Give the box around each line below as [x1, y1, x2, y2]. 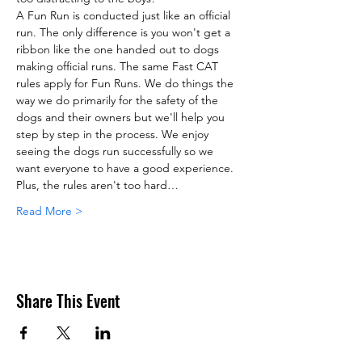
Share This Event [16, 288, 120, 314]
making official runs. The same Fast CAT [16, 59, 221, 74]
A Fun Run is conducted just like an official [16, 8, 234, 23]
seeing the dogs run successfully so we [16, 144, 217, 159]
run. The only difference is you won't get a [16, 25, 234, 40]
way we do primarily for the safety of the [16, 93, 221, 108]
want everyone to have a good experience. [16, 161, 237, 176]
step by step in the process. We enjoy [16, 127, 212, 142]
